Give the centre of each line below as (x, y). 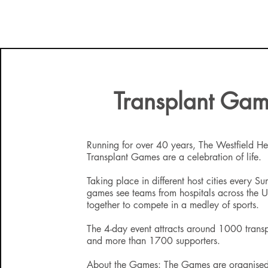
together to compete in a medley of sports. (173, 205)
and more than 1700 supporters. (153, 241)
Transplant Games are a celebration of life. (174, 157)
